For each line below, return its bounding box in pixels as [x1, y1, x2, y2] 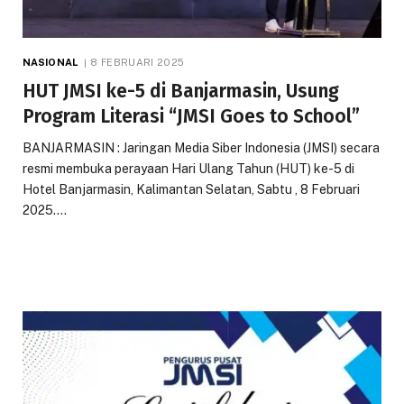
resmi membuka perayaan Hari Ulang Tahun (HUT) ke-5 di [23, 161, 354, 176]
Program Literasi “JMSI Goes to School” [23, 104, 360, 128]
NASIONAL [23, 56, 78, 68]
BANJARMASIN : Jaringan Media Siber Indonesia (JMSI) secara [23, 140, 380, 155]
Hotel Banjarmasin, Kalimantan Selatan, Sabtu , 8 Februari [23, 181, 360, 197]
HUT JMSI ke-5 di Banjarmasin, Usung [23, 78, 339, 103]
